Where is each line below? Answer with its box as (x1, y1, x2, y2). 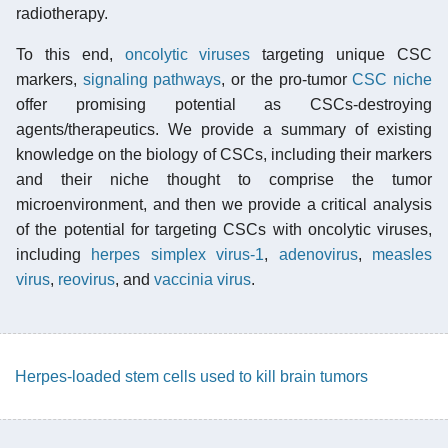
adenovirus (278, 245, 358, 263)
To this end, (16, 45, 125, 63)
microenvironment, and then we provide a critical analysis (16, 195, 432, 213)
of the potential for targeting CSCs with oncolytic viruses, (16, 220, 432, 238)
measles (372, 245, 433, 263)
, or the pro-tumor (221, 70, 353, 88)
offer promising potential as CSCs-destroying (16, 95, 432, 113)
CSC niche (352, 70, 433, 88)
